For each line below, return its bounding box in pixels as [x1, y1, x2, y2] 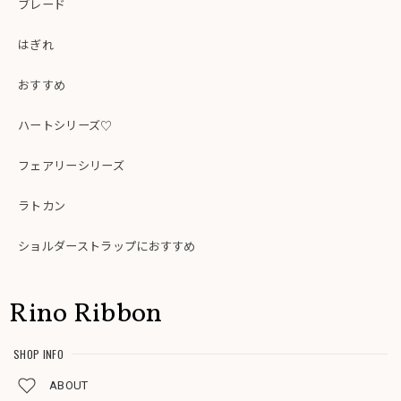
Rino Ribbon [9, 294, 163, 333]
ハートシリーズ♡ [18, 119, 113, 133]
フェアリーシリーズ [18, 159, 124, 174]
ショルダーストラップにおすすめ [18, 240, 196, 254]
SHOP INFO [13, 345, 64, 363]
